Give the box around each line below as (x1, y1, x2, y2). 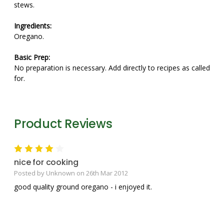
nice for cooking (14, 156, 78, 168)
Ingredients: (14, 20, 51, 30)
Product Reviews (14, 115, 112, 132)
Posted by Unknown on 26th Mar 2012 (14, 168, 128, 177)
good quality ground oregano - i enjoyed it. (14, 181, 152, 191)
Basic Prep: (14, 52, 50, 62)
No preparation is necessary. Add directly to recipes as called (14, 62, 210, 72)
